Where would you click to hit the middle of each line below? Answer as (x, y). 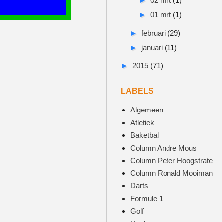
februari (154, 33)
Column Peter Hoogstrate (171, 160)
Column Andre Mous (163, 148)
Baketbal (144, 135)
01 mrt (162, 14)
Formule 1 (146, 198)
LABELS (137, 91)
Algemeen (146, 110)
